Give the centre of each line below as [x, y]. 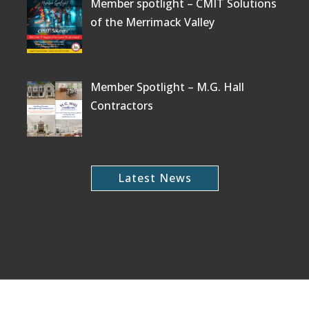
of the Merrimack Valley [152, 22]
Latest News [154, 178]
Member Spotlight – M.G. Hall [167, 87]
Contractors [122, 105]
